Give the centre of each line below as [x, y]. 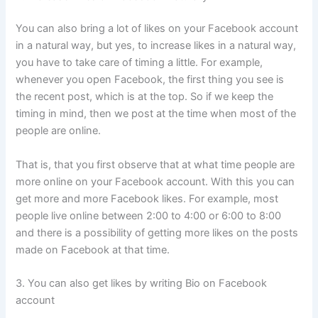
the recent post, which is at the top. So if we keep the [145, 97]
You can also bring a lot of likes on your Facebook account [157, 29]
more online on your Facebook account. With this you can [155, 181]
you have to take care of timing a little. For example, [139, 63]
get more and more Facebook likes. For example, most [147, 198]
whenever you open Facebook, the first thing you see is [150, 80]
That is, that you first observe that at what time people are [155, 164]
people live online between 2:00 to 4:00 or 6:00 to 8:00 [149, 215]
